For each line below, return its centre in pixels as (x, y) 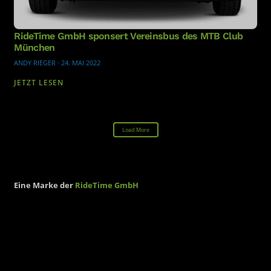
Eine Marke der (45, 185)
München (34, 47)
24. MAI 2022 (80, 62)
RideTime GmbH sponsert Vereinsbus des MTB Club (129, 36)
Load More (135, 129)
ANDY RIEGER (35, 62)
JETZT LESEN (39, 82)
